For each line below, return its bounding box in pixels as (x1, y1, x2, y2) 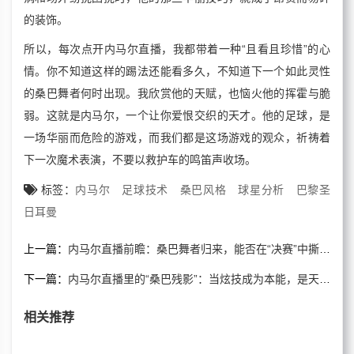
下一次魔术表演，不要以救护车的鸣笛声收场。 (24, 153, 256, 167)
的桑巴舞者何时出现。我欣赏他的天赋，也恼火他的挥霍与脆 (24, 87, 330, 100)
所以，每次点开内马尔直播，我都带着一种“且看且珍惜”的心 (24, 43, 330, 56)
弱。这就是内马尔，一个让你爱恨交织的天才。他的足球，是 (24, 109, 330, 122)
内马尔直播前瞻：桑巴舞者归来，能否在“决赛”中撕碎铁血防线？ (68, 243, 319, 256)
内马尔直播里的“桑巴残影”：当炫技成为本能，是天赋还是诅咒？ (68, 273, 319, 286)
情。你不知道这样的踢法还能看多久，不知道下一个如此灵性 (24, 65, 330, 78)
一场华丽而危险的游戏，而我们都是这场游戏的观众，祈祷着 (24, 131, 330, 145)
